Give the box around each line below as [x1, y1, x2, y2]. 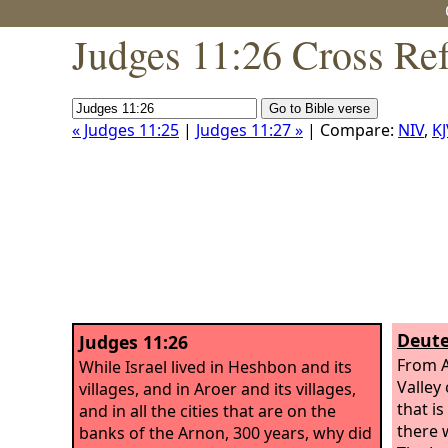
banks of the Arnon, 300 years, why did [79, 421, 372, 444]
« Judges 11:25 [72, 119, 179, 141]
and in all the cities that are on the [79, 399, 336, 422]
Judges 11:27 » [196, 119, 303, 141]
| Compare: [303, 119, 398, 141]
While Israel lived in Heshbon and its [79, 355, 352, 378]
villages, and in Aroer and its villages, [79, 377, 356, 400]
